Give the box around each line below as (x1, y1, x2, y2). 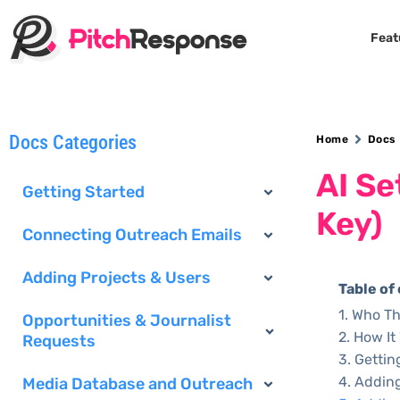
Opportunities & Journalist (22, 311, 231, 330)
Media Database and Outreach (22, 374, 253, 394)
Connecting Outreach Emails (22, 225, 242, 245)
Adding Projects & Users (22, 268, 211, 287)
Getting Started (22, 182, 145, 202)
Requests (22, 331, 96, 351)
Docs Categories (9, 131, 137, 154)
